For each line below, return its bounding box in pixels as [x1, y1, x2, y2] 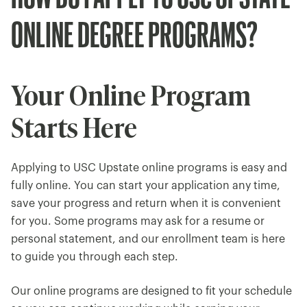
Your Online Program [11, 75, 251, 113]
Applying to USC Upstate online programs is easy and [11, 162, 287, 173]
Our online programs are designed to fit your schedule [11, 286, 292, 297]
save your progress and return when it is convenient [11, 198, 281, 209]
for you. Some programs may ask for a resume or [11, 216, 265, 227]
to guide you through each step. [11, 251, 178, 262]
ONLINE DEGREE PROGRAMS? [11, 19, 258, 54]
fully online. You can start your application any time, [11, 180, 280, 191]
